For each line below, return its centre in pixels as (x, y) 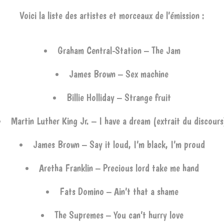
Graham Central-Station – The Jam (119, 50)
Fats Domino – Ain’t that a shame (119, 191)
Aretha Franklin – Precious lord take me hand (119, 168)
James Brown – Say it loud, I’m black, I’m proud (119, 144)
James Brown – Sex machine (119, 74)
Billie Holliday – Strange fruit (119, 97)
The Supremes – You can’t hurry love (119, 215)
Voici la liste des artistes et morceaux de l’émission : (112, 15)
